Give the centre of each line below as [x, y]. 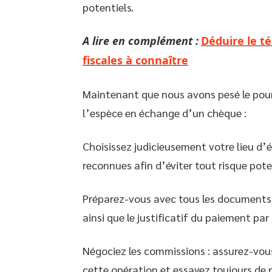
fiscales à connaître [135, 60]
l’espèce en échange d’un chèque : [165, 113]
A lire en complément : [141, 41]
